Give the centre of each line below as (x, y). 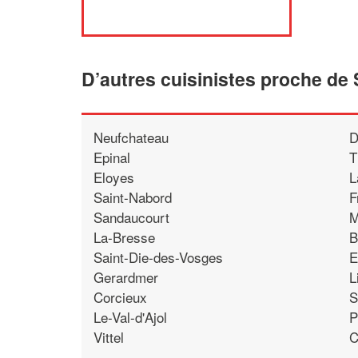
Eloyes (114, 177)
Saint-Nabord (133, 197)
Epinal (112, 157)
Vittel (109, 336)
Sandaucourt (131, 217)
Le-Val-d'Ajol (131, 316)
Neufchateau (131, 137)
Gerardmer (126, 276)
